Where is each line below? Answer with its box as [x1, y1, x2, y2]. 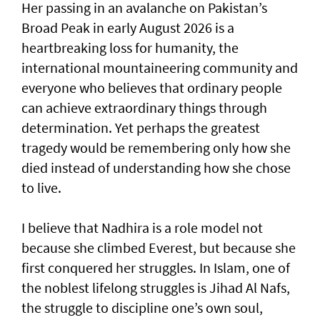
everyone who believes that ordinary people [21, 78, 282, 96]
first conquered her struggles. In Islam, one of [21, 258, 290, 276]
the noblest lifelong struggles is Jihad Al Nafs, [21, 278, 290, 296]
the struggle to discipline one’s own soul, [21, 298, 263, 316]
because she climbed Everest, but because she [21, 238, 296, 256]
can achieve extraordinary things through [21, 98, 267, 116]
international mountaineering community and [21, 58, 298, 76]
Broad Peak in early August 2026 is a [21, 18, 234, 36]
